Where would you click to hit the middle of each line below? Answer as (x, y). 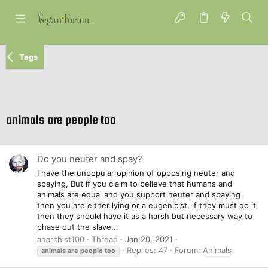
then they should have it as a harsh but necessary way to (145, 216)
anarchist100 (61, 239)
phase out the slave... (78, 226)
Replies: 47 (147, 250)
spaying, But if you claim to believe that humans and (135, 183)
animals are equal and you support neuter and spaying (139, 194)
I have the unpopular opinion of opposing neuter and (136, 173)
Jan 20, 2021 (149, 239)
